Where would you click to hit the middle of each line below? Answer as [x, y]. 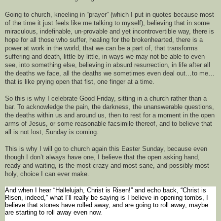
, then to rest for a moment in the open [160, 115]
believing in [96, 65]
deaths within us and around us [60, 115]
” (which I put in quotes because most [160, 15]
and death [45, 57]
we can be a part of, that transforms [147, 48]
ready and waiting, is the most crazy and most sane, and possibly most [107, 166]
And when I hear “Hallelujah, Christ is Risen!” [69, 190]
